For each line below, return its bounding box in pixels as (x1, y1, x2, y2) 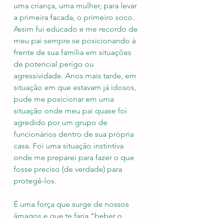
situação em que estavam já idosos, (14, 83, 138, 92)
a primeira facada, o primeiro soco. (14, 13, 136, 22)
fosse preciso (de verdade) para (14, 164, 124, 174)
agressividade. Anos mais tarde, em (14, 71, 138, 81)
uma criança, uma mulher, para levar (14, 1, 139, 11)
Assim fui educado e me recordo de (14, 24, 140, 34)
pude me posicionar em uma (14, 94, 116, 104)
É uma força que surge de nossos (14, 200, 131, 209)
